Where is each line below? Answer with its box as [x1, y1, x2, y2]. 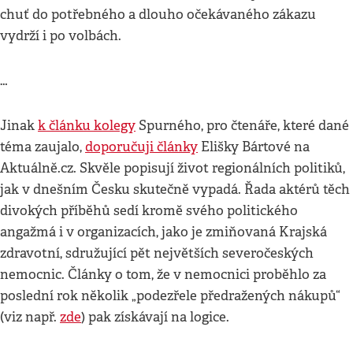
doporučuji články [85, 139, 198, 155]
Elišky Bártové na [198, 139, 310, 155]
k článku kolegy [38, 117, 136, 134]
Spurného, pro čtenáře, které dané [136, 117, 349, 134]
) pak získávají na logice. [81, 309, 229, 325]
